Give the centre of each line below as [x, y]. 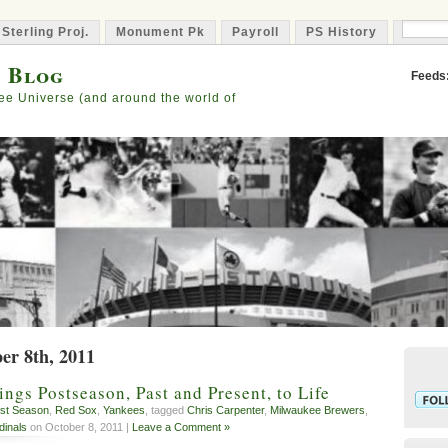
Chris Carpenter [225, 410]
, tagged [166, 410]
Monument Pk [160, 32]
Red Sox [76, 410]
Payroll [255, 32]
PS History [341, 32]
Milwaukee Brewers [317, 410]
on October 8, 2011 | [79, 427]
